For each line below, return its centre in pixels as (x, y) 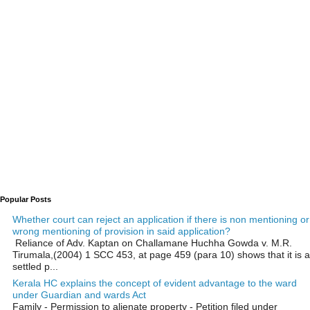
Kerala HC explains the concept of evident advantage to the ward (155, 283)
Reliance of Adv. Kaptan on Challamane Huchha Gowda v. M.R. (152, 243)
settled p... (35, 266)
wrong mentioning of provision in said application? (121, 231)
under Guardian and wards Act (79, 295)
